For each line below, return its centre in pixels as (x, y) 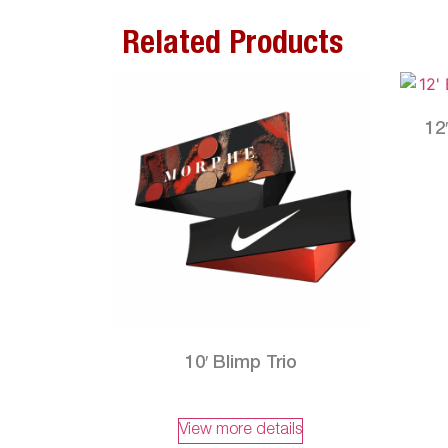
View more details (241, 430)
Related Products (232, 46)
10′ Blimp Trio (240, 363)
